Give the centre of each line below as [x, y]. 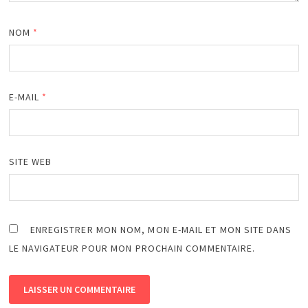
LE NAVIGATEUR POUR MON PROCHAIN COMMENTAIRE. [132, 248]
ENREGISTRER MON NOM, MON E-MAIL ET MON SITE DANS [161, 229]
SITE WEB [30, 161]
